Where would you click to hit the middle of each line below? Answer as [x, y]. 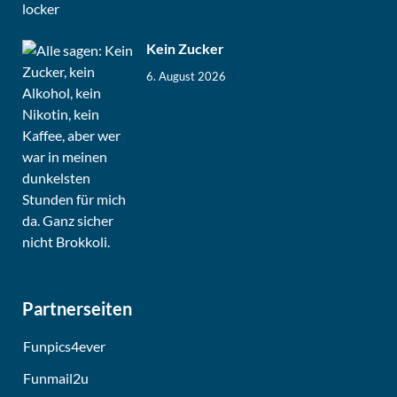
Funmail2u [56, 378]
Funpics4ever [64, 346]
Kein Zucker [185, 48]
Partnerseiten [77, 308]
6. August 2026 [186, 77]
